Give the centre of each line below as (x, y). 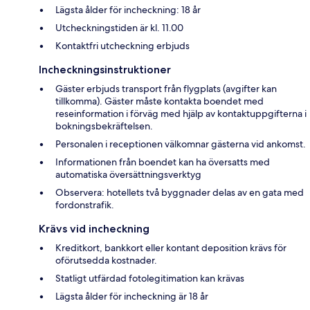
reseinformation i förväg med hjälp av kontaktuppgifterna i (181, 113)
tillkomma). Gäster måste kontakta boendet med (159, 101)
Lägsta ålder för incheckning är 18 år (132, 296)
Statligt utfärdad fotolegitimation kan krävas (150, 278)
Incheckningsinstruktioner (105, 69)
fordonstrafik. (85, 204)
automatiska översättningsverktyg (128, 174)
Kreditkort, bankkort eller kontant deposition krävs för (171, 247)
